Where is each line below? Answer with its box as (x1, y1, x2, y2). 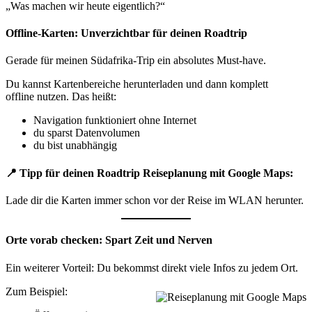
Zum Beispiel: (6, 285, 68, 297)
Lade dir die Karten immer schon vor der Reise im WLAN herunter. (6, 194, 304, 206)
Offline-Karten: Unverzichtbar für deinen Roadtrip (6, 27, 247, 40)
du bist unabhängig (33, 139, 117, 152)
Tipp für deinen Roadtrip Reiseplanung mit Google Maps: (19, 166, 293, 179)
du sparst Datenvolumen (33, 127, 140, 139)
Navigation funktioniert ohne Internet (33, 114, 196, 127)
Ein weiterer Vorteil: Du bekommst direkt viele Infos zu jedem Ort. (6, 261, 298, 274)
